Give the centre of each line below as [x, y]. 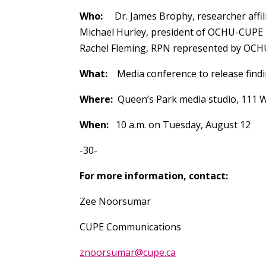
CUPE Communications [131, 227]
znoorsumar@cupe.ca [128, 252]
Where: [96, 99]
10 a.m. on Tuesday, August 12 [180, 124]
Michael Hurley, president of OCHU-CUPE [172, 32]
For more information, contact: [154, 175]
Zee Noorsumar [115, 201]
